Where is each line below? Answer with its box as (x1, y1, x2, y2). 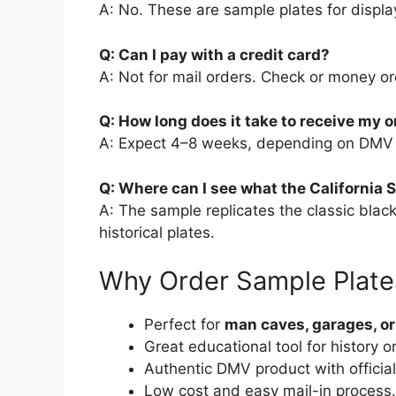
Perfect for (144, 316, 225, 333)
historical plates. (99, 223, 215, 241)
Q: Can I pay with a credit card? (99, 45, 330, 64)
